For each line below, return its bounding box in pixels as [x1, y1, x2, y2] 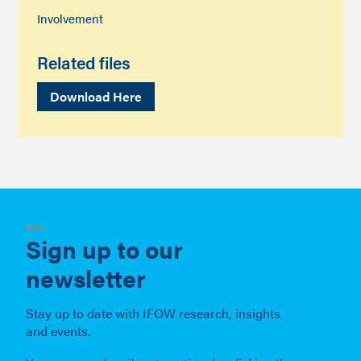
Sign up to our [26, 230, 184, 266]
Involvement [37, 10, 104, 27]
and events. [26, 321, 91, 340]
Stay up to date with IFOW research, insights [26, 303, 281, 322]
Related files [37, 51, 131, 75]
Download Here [50, 87, 143, 106]
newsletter [26, 259, 147, 295]
